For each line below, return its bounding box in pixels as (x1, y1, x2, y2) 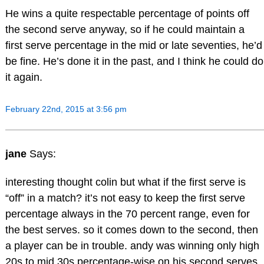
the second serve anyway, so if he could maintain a (5, 24, 245, 36)
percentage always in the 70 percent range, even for (5, 207, 250, 220)
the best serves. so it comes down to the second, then (5, 223, 258, 236)
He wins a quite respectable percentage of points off (5, 8, 249, 20)
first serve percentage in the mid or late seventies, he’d (5, 39, 262, 52)
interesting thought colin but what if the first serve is (5, 176, 246, 188)
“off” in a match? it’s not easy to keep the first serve (5, 192, 245, 204)
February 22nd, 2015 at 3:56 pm (5, 104, 127, 114)
